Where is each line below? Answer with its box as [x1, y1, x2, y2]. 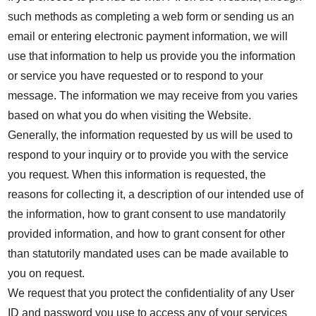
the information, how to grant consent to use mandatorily [8, 208, 286, 220]
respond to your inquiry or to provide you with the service [8, 149, 289, 161]
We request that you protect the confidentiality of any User [8, 287, 295, 299]
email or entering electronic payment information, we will [8, 30, 288, 42]
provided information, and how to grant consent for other [8, 228, 286, 240]
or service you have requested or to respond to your [8, 70, 264, 82]
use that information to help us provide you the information [8, 50, 296, 62]
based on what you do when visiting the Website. [8, 109, 252, 121]
